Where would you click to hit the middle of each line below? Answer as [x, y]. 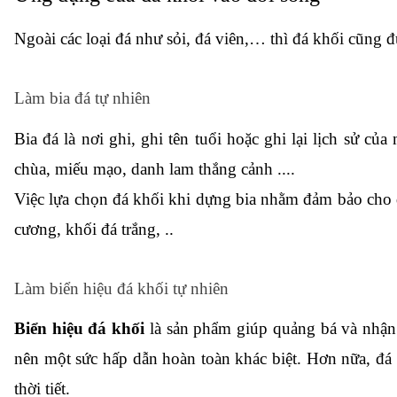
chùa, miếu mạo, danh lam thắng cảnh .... [155, 168]
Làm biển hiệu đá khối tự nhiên [124, 288]
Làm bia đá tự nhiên [85, 98]
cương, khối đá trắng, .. [94, 229]
